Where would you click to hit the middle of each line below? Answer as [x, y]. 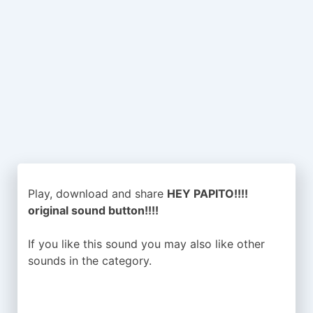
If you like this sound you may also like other [146, 244]
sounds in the [65, 261]
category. [127, 261]
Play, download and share [97, 194]
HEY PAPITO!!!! [208, 194]
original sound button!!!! [93, 210]
